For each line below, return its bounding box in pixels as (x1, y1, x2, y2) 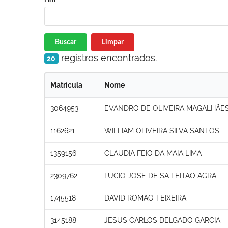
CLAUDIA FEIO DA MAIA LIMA (104, 149, 202, 157)
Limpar (101, 38, 124, 46)
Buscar (55, 38, 76, 46)
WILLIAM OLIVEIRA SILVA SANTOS (104, 126, 219, 135)
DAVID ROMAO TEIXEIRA (104, 193, 186, 202)
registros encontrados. (58, 52, 157, 63)
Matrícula (50, 80, 82, 89)
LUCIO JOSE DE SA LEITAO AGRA (104, 171, 216, 180)
